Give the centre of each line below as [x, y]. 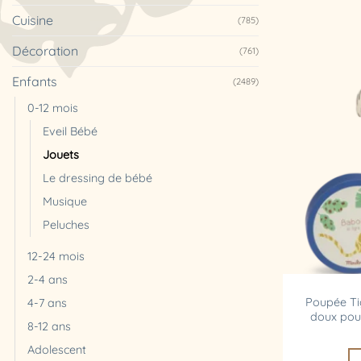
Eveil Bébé [70, 131]
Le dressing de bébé [98, 178]
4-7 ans [47, 303]
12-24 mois [56, 256]
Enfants [35, 81]
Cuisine [33, 20]
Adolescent [57, 349]
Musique [65, 201]
